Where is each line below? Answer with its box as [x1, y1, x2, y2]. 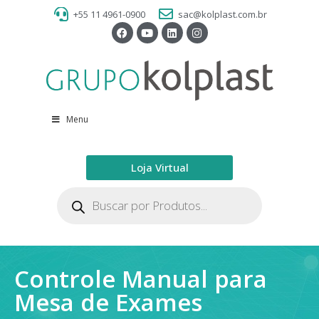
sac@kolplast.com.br [178, 7, 267, 21]
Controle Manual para [14, 263, 267, 296]
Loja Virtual [130, 160, 189, 175]
